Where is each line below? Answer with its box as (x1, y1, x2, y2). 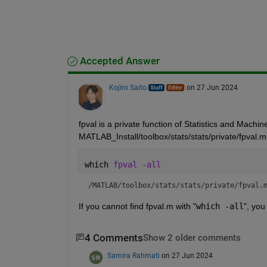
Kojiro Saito (108, 83, 147, 92)
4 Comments (84, 232, 143, 244)
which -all (195, 201, 244, 211)
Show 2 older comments (142, 232, 241, 243)
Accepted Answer (77, 55, 160, 67)
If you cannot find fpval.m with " (78, 201, 196, 211)
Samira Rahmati (107, 251, 160, 260)
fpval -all (113, 159, 161, 169)
